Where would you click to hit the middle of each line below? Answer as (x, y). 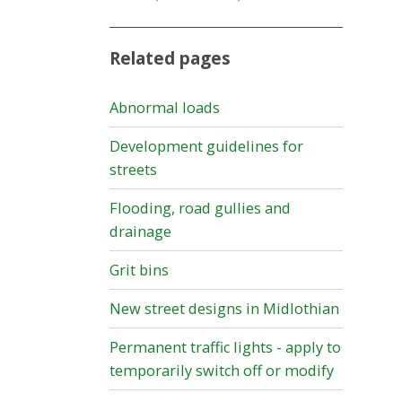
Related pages (170, 59)
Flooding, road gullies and (200, 209)
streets (133, 170)
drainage (140, 232)
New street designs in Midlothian (224, 309)
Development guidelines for (206, 147)
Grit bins (139, 271)
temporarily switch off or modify (222, 371)
